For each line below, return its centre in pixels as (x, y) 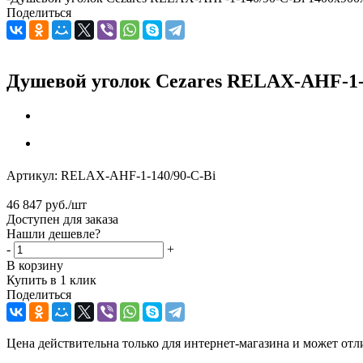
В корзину (35, 265)
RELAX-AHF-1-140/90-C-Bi (138, 175)
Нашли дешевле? (53, 233)
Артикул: (32, 175)
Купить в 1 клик (51, 280)
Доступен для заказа (62, 219)
